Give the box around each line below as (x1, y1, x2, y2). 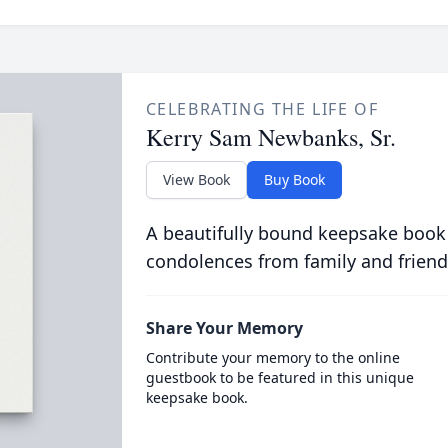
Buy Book (263, 170, 325, 189)
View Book (162, 170, 230, 189)
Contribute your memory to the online (145, 348, 400, 367)
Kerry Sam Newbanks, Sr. (145, 121, 396, 153)
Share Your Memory (145, 317, 303, 339)
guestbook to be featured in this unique (145, 368, 414, 387)
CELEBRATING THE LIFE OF (145, 98, 379, 120)
